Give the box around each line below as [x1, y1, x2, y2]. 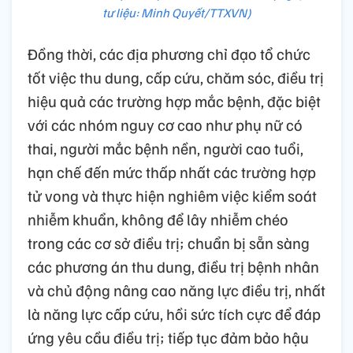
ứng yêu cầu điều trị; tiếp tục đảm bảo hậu [28, 327, 309, 348]
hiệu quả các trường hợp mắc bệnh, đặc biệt [28, 91, 321, 112]
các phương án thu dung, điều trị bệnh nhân [28, 256, 319, 277]
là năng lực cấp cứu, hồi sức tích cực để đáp [28, 303, 321, 325]
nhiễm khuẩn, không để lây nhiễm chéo [28, 209, 288, 230]
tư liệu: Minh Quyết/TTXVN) [102, 5, 251, 21]
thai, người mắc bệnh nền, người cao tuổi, [28, 138, 303, 159]
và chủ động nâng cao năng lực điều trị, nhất [28, 280, 325, 301]
